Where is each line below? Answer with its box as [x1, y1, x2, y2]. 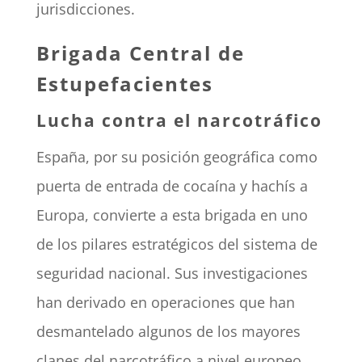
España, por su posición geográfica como [36, 147, 318, 167]
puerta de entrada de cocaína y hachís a [36, 176, 308, 196]
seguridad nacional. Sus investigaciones [36, 263, 308, 284]
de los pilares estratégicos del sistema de [36, 234, 318, 255]
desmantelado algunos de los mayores [36, 322, 301, 342]
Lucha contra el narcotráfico [36, 109, 322, 133]
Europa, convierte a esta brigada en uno [36, 205, 308, 225]
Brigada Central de [36, 40, 245, 67]
